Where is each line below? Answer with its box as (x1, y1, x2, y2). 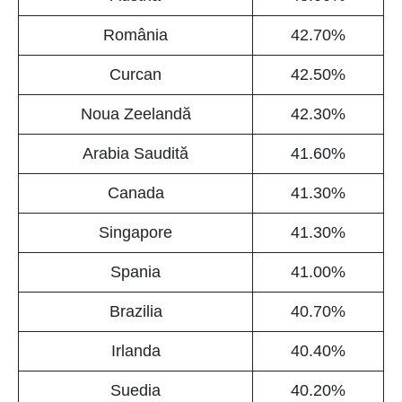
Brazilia (109, 302, 162, 321)
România (103, 26, 168, 45)
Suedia (110, 381, 161, 400)
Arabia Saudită (83, 144, 188, 163)
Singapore (99, 223, 172, 242)
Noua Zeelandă (80, 105, 191, 124)
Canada (107, 184, 164, 203)
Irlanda (110, 342, 161, 361)
